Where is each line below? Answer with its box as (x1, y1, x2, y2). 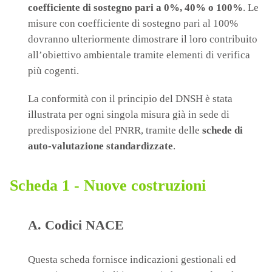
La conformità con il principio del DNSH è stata (28, 93, 233, 105)
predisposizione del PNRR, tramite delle (28, 124, 202, 137)
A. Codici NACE (28, 217, 124, 233)
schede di (202, 124, 243, 137)
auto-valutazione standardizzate (28, 140, 173, 152)
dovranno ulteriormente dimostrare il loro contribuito (28, 33, 257, 46)
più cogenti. (28, 65, 79, 77)
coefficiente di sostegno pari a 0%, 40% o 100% (28, 2, 243, 14)
